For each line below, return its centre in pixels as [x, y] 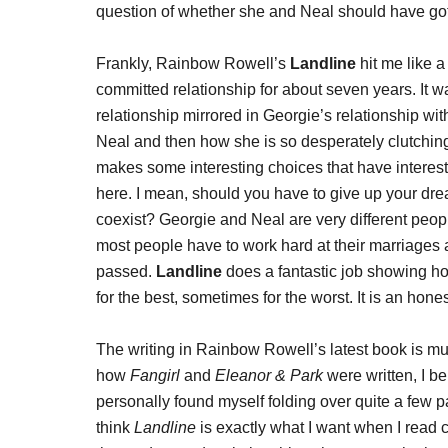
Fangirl [155, 375]
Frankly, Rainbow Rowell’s [193, 63]
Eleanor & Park [269, 375]
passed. [126, 271]
